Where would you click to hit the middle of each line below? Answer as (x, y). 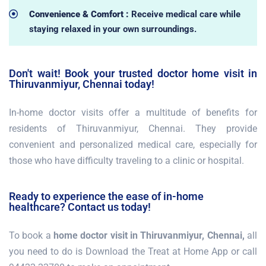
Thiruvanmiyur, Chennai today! (82, 84)
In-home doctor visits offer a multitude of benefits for (133, 112)
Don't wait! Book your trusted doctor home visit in (133, 73)
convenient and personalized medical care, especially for (133, 144)
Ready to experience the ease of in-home (106, 196)
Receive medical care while (186, 14)
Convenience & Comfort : (80, 14)
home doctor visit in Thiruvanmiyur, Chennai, (149, 235)
